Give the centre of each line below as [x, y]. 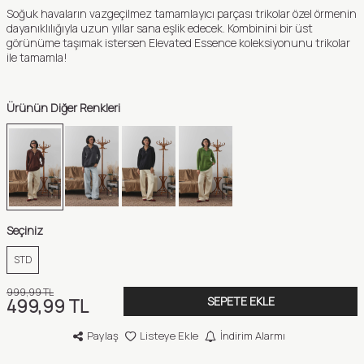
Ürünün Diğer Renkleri [63, 108]
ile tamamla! [37, 57]
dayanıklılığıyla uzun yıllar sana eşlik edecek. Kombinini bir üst [160, 28]
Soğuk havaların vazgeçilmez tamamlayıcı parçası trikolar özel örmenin [182, 13]
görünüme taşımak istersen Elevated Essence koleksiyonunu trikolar [178, 43]
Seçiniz [25, 230]
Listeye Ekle [169, 336]
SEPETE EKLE [240, 301]
